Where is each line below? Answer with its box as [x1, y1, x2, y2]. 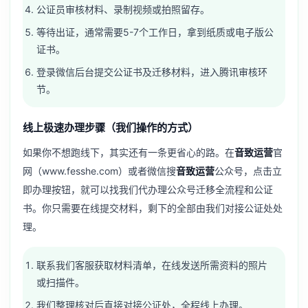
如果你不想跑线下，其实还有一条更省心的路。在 [23, 146, 234, 158]
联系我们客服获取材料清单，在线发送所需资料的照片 [36, 258, 268, 271]
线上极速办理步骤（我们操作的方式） [23, 120, 198, 134]
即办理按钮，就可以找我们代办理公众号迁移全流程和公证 [23, 183, 273, 195]
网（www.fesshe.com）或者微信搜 [23, 164, 176, 177]
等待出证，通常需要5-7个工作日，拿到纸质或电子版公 [36, 26, 274, 38]
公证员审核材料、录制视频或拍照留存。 [36, 3, 210, 16]
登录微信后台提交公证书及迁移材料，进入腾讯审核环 [36, 65, 268, 78]
